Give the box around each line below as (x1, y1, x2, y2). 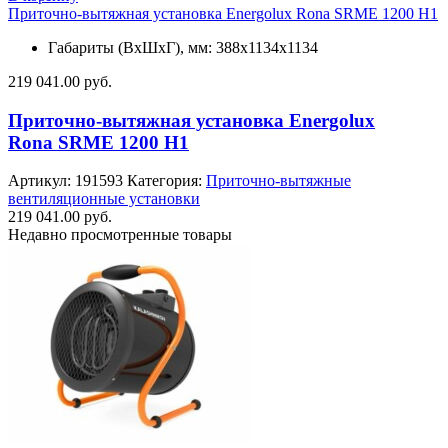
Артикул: (8, 172, 75, 190)
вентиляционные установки (8, 190, 200, 208)
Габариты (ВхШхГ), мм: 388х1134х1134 (48, 38, 318, 56)
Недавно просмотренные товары (8, 226, 232, 244)
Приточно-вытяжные (206, 172, 351, 190)
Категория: (127, 172, 206, 190)
